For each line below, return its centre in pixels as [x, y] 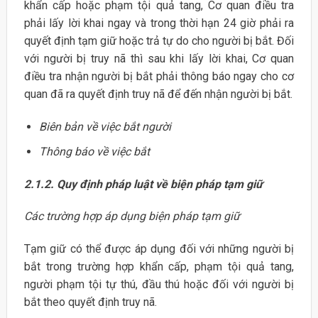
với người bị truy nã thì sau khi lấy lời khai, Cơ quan [159, 59]
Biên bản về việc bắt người [105, 127]
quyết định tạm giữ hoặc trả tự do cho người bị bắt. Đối [159, 41]
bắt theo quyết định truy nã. [90, 302]
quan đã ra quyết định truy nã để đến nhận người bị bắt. [158, 94]
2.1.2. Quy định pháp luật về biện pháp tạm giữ [144, 184]
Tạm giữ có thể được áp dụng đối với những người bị [159, 249]
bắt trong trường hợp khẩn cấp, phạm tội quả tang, [159, 267]
